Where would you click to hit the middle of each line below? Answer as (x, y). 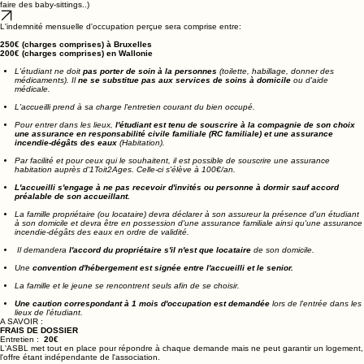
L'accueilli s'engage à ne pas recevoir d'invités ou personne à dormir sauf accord (177, 210)
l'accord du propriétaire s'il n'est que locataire (160, 273)
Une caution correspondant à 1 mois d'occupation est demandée (143, 327)
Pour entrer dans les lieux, (65, 148)
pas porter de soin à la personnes (150, 94)
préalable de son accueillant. (74, 219)
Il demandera (42, 273)
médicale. (32, 112)
